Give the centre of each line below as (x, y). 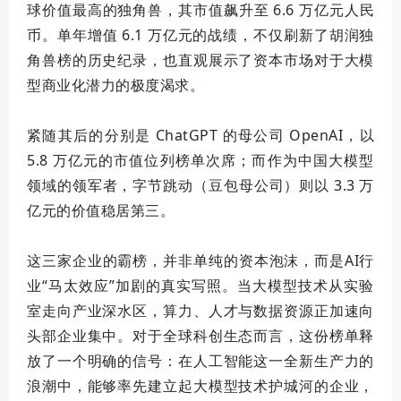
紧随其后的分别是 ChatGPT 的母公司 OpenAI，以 (200, 135)
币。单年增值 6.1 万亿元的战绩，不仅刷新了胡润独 (200, 35)
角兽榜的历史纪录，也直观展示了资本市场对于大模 (200, 60)
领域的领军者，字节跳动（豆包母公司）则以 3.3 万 (200, 185)
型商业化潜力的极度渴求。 (115, 85)
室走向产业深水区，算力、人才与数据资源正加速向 (200, 311)
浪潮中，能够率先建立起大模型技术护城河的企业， (200, 386)
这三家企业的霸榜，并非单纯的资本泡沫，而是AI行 (200, 260)
